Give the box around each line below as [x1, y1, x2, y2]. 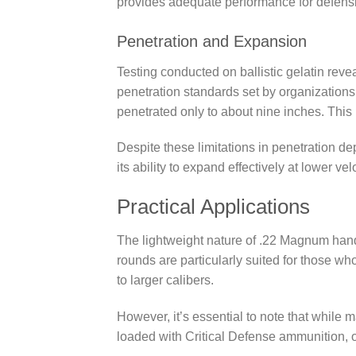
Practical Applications [117, 195, 310, 219]
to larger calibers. [117, 273, 214, 287]
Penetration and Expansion [117, 32, 307, 50]
